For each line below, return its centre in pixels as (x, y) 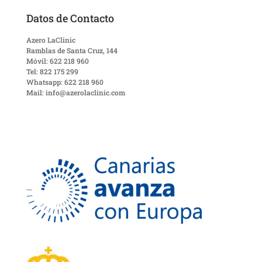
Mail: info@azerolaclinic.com (75, 93)
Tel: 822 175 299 (52, 72)
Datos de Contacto (70, 18)
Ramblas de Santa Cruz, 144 (72, 51)
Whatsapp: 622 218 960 (65, 82)
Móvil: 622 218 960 (57, 61)
